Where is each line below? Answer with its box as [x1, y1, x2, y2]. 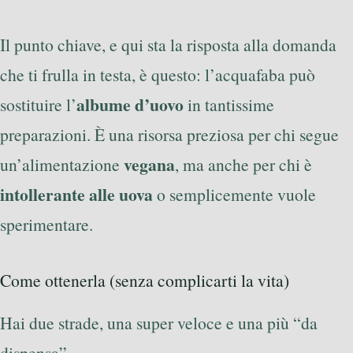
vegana [124, 152, 175, 177]
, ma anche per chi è [175, 153, 312, 176]
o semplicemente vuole [153, 183, 316, 206]
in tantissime [184, 93, 274, 117]
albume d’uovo [76, 92, 184, 117]
